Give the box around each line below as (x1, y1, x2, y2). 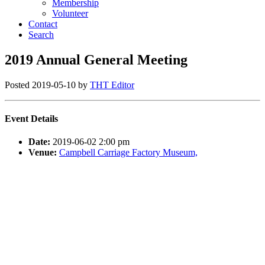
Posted (5, 79, 32, 90)
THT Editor (90, 79, 134, 90)
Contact (28, 19, 57, 29)
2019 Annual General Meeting (5, 51, 188, 67)
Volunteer (52, 8, 88, 18)
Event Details (5, 114, 58, 124)
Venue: (28, 147, 57, 158)
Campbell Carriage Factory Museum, (59, 147, 198, 158)
